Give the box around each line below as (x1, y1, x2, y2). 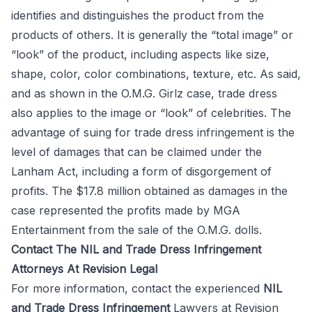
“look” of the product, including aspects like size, (11, 47, 270, 61)
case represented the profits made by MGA (11, 203, 240, 217)
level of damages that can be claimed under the (11, 145, 262, 159)
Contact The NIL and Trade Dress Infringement (11, 242, 261, 256)
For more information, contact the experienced (11, 281, 263, 295)
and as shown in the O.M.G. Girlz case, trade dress (11, 86, 277, 100)
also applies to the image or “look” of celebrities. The (11, 106, 291, 120)
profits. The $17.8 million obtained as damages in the (11, 184, 288, 198)
